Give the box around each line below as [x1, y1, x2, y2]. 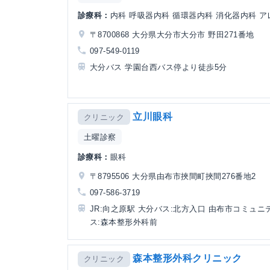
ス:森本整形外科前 [90, 218, 158, 227]
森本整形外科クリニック [133, 253, 242, 263]
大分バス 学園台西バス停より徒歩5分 [90, 62, 227, 72]
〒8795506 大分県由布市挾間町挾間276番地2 [90, 172, 256, 181]
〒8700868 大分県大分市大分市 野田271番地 [90, 30, 254, 39]
